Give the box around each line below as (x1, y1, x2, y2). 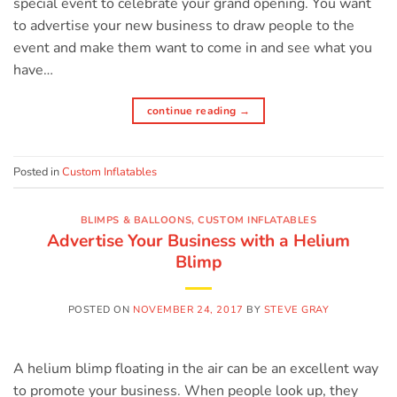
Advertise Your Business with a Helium (47, 229, 350, 253)
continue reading (146, 104, 239, 119)
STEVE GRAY (263, 302, 330, 316)
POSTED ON (67, 302, 134, 316)
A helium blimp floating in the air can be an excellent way (13, 358, 378, 378)
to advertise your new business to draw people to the (13, 16, 354, 36)
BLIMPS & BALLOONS (80, 214, 192, 228)
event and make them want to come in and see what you (13, 38, 372, 58)
